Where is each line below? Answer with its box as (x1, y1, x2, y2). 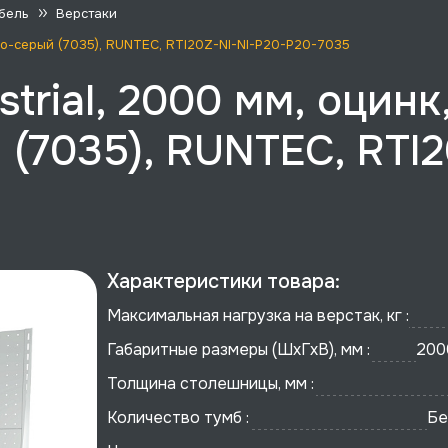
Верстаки (56, 5, 117, 23)
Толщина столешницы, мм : (107, 373, 315, 394)
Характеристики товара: (107, 269, 341, 294)
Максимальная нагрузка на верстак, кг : (107, 305, 410, 326)
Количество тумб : (107, 407, 250, 428)
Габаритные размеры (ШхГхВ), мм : (107, 339, 371, 360)
